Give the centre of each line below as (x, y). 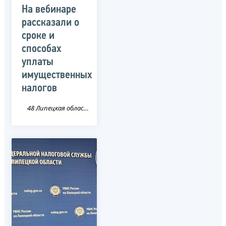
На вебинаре (49, 10)
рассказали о (50, 23)
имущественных (57, 75)
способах (42, 49)
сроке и (38, 36)
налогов (39, 88)
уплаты (38, 62)
